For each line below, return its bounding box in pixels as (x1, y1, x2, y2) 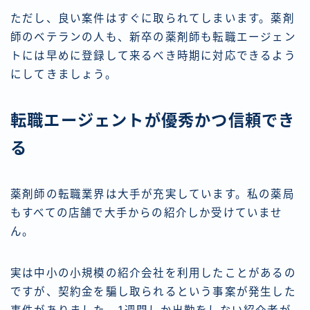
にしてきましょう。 (10, 69, 117, 81)
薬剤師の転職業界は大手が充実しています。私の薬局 (10, 188, 295, 201)
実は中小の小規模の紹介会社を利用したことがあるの (10, 267, 296, 280)
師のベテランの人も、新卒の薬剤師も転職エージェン (10, 31, 296, 44)
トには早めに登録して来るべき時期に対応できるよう (10, 50, 296, 62)
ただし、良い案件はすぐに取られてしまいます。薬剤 (10, 12, 295, 25)
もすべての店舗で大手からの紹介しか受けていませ (10, 207, 283, 219)
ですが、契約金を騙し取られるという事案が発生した (10, 286, 296, 298)
